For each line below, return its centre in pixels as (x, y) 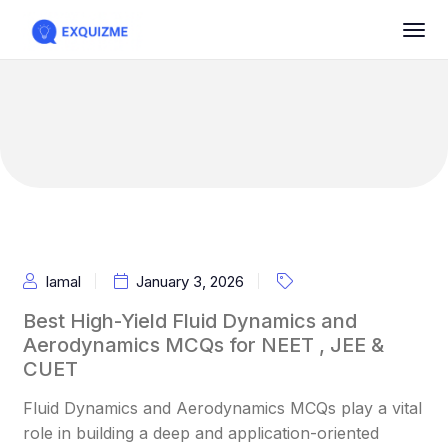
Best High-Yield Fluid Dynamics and (190, 321)
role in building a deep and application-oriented (201, 433)
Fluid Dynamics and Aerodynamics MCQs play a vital (223, 408)
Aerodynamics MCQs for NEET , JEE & (204, 345)
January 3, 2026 (190, 281)
